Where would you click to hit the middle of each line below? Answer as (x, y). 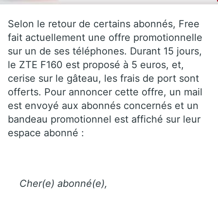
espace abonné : (46, 133)
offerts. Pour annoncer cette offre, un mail (105, 92)
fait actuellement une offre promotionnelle (105, 37)
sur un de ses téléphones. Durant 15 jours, (105, 51)
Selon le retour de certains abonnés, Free (104, 24)
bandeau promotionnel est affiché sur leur (104, 119)
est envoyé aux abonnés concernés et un (103, 105)
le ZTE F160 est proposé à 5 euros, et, (96, 64)
